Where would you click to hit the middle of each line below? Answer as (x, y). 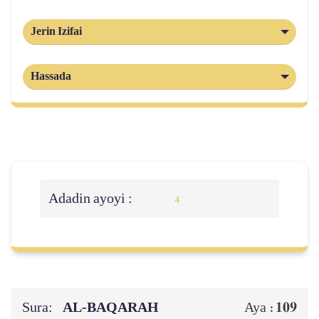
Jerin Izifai (56, 32)
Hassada (51, 77)
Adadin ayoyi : (92, 199)
